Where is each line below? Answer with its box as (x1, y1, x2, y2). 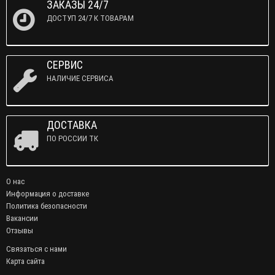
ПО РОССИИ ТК (47, 134, 98, 143)
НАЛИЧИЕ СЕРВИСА (47, 74, 114, 83)
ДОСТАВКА (47, 118, 97, 131)
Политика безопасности (6, 201, 87, 211)
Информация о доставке (6, 189, 89, 198)
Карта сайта (6, 257, 45, 266)
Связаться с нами (6, 244, 67, 254)
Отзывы (6, 226, 33, 235)
